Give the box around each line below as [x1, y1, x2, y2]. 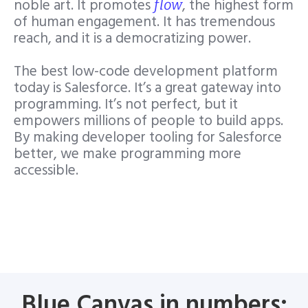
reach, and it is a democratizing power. [14, 27, 251, 50]
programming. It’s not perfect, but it [14, 93, 238, 116]
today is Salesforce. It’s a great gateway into [14, 77, 281, 100]
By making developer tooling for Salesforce [14, 126, 282, 149]
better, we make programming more [14, 143, 241, 166]
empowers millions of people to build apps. [14, 110, 283, 133]
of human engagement [14, 11, 157, 34]
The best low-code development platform [14, 60, 278, 83]
